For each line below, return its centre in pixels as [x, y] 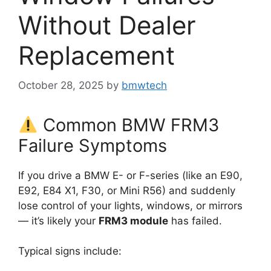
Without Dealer [107, 25]
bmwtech [144, 85]
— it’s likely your [58, 220]
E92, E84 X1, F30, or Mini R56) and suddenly [127, 190]
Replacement [96, 56]
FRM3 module [133, 220]
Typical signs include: [70, 251]
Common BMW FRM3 [129, 125]
